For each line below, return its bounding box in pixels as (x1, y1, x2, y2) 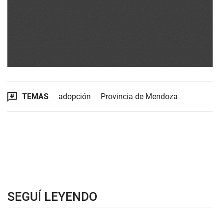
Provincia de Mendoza (101, 92, 178, 101)
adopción (58, 92, 91, 101)
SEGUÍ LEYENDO (7, 190, 97, 204)
